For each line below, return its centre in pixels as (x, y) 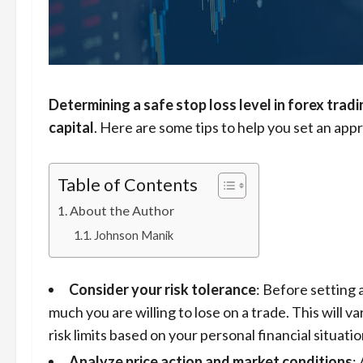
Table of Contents (128, 184)
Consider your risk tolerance (162, 289)
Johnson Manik (133, 235)
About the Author (122, 210)
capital (71, 127)
